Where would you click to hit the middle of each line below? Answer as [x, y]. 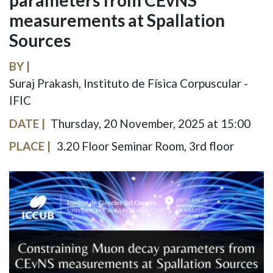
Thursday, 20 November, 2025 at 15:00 [150, 123]
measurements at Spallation [117, 20]
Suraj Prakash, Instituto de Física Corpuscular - [129, 83]
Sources [40, 40]
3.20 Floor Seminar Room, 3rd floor [145, 146]
